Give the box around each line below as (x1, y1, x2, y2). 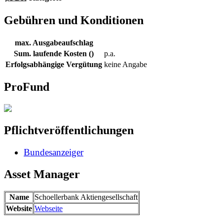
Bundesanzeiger (24, 147, 83, 158)
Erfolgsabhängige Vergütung (5, 60, 102, 69)
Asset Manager (4, 168, 80, 181)
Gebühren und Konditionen (4, 13, 144, 27)
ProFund (4, 80, 49, 93)
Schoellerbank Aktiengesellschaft (35, 193, 138, 202)
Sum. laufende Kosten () (14, 49, 94, 58)
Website (6, 204, 32, 213)
